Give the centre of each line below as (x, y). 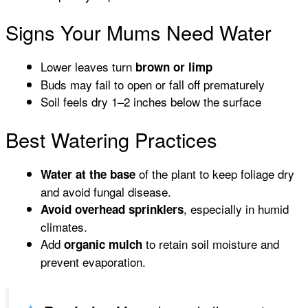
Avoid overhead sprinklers (112, 209)
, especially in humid (236, 208)
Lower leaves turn (88, 67)
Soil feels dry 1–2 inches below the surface (151, 102)
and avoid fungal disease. (106, 191)
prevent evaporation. (93, 261)
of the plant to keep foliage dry (215, 173)
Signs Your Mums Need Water (139, 32)
